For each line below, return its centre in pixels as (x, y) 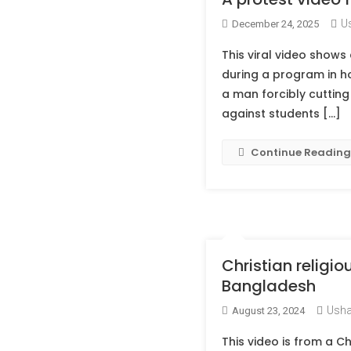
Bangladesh (268, 286)
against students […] (281, 114)
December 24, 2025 (275, 24)
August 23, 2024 (268, 311)
